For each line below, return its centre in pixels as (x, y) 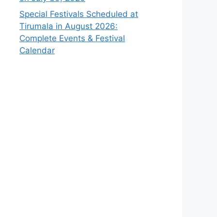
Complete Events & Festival (72, 38)
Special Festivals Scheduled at (79, 14)
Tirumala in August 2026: (69, 26)
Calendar (37, 50)
